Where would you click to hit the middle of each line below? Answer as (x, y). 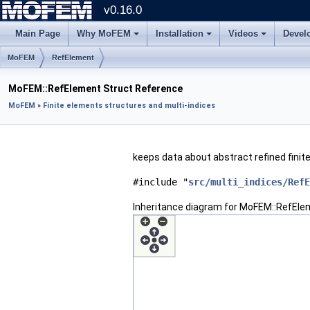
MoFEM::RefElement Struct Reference (95, 89)
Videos (243, 34)
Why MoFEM (104, 34)
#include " (161, 182)
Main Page (38, 34)
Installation (180, 34)
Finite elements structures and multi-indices (129, 106)
